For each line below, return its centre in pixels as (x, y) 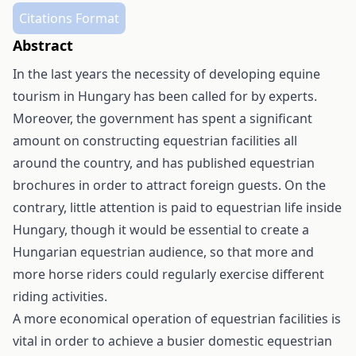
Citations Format (69, 18)
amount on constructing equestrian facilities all (155, 141)
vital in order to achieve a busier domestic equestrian (172, 341)
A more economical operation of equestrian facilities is (177, 319)
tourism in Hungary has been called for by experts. (165, 96)
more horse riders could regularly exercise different (168, 274)
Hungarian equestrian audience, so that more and (163, 252)
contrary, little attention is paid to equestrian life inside (177, 207)
